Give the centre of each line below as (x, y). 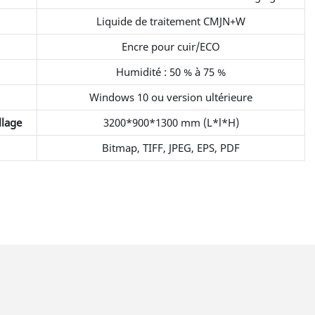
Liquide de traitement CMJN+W (171, 21)
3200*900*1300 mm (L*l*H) (171, 122)
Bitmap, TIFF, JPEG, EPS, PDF (171, 147)
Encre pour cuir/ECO (171, 46)
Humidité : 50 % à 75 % (171, 71)
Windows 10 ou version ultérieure (171, 97)
